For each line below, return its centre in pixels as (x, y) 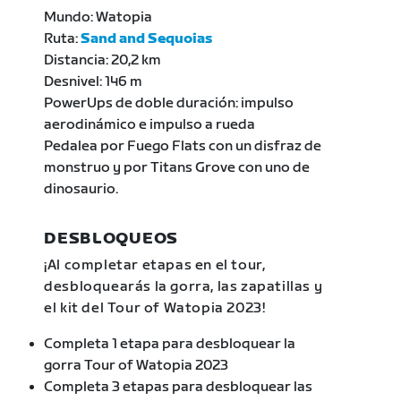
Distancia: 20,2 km (103, 61)
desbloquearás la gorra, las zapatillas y (183, 287)
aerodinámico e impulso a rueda (150, 125)
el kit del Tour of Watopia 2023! (155, 309)
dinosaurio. (81, 190)
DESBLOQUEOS (111, 239)
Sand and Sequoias (147, 39)
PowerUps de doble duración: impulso (169, 104)
